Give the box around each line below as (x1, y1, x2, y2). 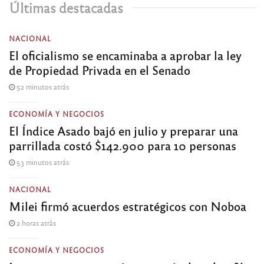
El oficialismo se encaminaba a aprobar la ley (9, 47, 242, 63)
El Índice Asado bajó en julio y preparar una (9, 122, 238, 138)
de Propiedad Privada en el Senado (9, 61, 190, 78)
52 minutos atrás (15, 81, 69, 91)
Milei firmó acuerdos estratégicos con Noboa (9, 197, 246, 214)
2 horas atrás (15, 217, 56, 227)
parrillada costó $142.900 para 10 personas (9, 137, 236, 153)
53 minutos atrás (15, 157, 69, 167)
